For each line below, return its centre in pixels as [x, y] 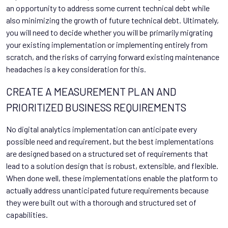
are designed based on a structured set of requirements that [107, 153]
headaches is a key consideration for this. [76, 69]
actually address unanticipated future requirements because [107, 190]
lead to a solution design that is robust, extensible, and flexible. [112, 165]
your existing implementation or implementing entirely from [107, 44]
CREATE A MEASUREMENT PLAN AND [91, 91]
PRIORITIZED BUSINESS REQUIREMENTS [96, 107]
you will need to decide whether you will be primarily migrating [109, 32]
